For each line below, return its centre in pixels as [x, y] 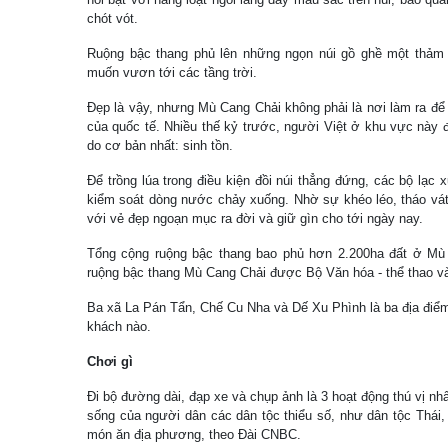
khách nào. [119, 326]
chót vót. [112, 18]
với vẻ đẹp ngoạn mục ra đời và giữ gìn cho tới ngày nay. [255, 218]
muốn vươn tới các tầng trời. [172, 72]
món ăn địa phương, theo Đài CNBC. [194, 434]
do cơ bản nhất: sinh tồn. [160, 145]
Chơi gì [110, 361]
